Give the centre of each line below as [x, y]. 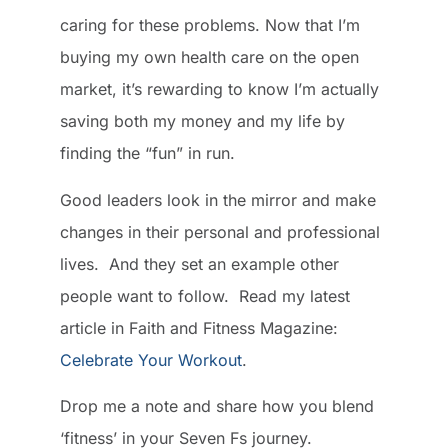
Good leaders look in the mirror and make [218, 199]
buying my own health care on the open [209, 57]
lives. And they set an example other [199, 263]
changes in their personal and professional [220, 231]
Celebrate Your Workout [151, 359]
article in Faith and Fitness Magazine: [199, 327]
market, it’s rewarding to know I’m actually [219, 89]
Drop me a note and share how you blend [217, 406]
